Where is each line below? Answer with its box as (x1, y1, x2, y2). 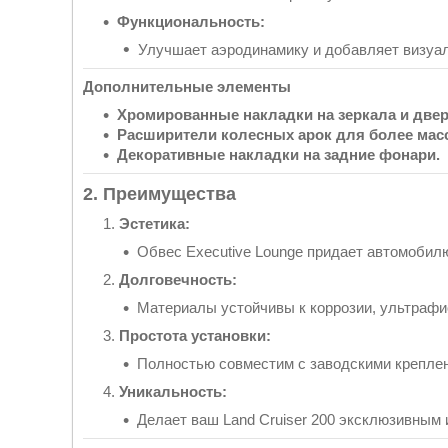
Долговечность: (119, 270, 237, 288)
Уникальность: (119, 382, 227, 400)
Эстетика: (119, 214, 190, 232)
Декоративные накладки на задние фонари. (117, 145, 440, 163)
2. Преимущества (83, 183, 236, 204)
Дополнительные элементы (83, 77, 291, 95)
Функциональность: (117, 13, 265, 30)
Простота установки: (119, 326, 271, 344)
